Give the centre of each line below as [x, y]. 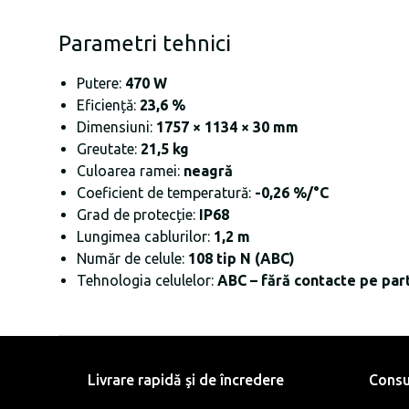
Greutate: [109, 149]
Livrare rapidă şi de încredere [186, 380]
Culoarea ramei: [130, 171]
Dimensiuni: [116, 127]
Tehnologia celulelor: [147, 281]
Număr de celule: [132, 259]
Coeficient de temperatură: [166, 193]
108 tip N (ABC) [241, 259]
